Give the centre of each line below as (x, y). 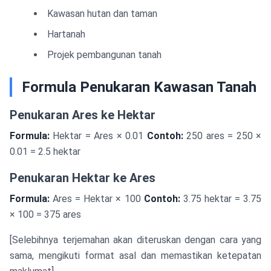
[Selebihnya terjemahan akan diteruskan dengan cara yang (135, 240)
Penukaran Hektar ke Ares (83, 178)
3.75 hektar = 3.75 (221, 199)
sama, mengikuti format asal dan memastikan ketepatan (135, 256)
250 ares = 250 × (222, 136)
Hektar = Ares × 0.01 (98, 136)
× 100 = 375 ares (45, 214)
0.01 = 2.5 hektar (45, 152)
